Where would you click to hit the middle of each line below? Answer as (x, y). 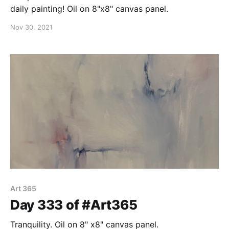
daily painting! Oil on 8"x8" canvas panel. (89, 8)
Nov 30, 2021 (31, 27)
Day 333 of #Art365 (74, 205)
